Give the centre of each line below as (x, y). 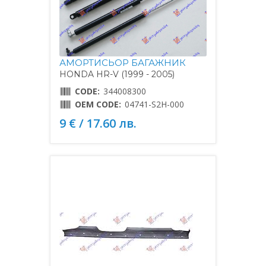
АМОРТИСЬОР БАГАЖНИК (123, 62)
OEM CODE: (98, 104)
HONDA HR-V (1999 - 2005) (117, 74)
